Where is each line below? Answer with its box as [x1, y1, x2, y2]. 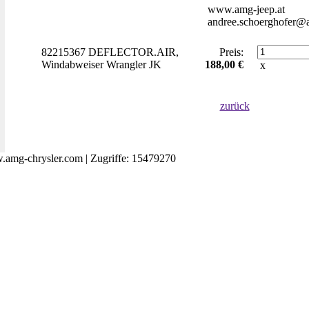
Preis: [219, 46, 243, 58]
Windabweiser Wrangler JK [41, 59, 161, 70]
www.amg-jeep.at [208, 3, 285, 15]
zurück [219, 100, 250, 112]
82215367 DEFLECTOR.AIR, [41, 46, 179, 58]
